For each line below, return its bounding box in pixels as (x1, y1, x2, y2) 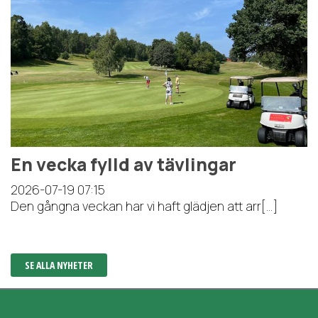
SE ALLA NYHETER (25, 258, 93, 273)
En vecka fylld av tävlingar (11, 153, 236, 177)
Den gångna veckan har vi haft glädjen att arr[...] (11, 197, 278, 215)
